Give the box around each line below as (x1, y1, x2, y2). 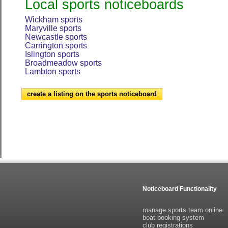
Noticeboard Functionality (142, 185, 217, 192)
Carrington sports (24, 41, 87, 50)
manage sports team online (142, 206, 222, 214)
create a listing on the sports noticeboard (26, 90, 157, 98)
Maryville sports (24, 24, 81, 33)
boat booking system (142, 214, 204, 221)
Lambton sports (24, 67, 80, 76)
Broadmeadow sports (24, 59, 102, 67)
